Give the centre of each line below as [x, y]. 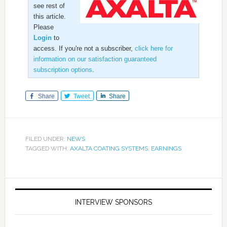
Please [43, 27]
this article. [49, 16]
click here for [154, 48]
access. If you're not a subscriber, [84, 48]
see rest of [49, 6]
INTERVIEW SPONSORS [113, 202]
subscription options [63, 70]
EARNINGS [166, 148]
